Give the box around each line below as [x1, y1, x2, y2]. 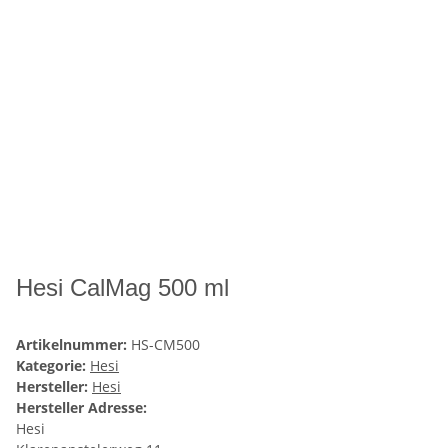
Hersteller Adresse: [16, 398, 147, 418]
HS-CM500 [131, 335, 200, 355]
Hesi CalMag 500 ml [16, 274, 229, 302]
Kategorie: [16, 356, 90, 376]
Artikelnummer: [16, 335, 131, 355]
